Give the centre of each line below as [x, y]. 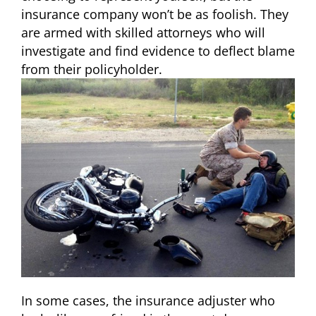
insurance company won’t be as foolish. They [155, 14]
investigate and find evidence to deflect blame [158, 50]
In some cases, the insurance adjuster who [148, 301]
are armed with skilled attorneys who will [143, 32]
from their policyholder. [92, 69]
